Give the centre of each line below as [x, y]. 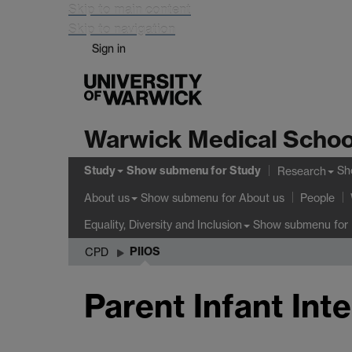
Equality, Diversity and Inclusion [163, 225]
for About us [251, 197]
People [317, 198]
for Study [235, 171]
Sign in [109, 48]
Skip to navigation [122, 29]
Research [302, 170]
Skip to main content [130, 9]
